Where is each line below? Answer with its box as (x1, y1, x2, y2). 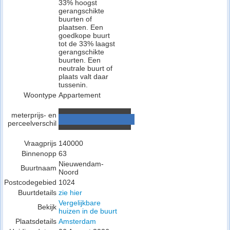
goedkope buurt (59, 31, 110, 40)
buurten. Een (59, 56, 101, 64)
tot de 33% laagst (59, 40, 115, 48)
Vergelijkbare (59, 199, 101, 207)
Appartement (59, 91, 101, 99)
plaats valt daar (59, 72, 108, 81)
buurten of (59, 15, 92, 23)
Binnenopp (22, 149, 56, 158)
